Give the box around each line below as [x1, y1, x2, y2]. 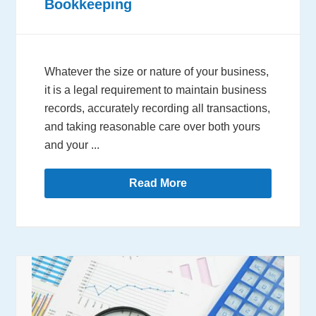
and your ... [44, 139, 100, 152]
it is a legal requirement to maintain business [44, 84, 267, 97]
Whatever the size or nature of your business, [44, 66, 269, 78]
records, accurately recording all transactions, [44, 102, 271, 115]
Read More [129, 177, 187, 190]
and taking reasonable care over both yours [44, 121, 261, 133]
